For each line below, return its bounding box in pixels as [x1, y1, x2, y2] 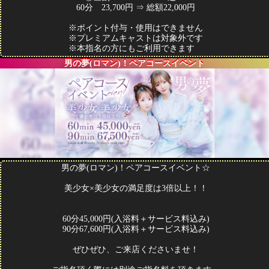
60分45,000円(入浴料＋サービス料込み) [62, 214, 210, 224]
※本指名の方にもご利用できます [68, 43, 203, 53]
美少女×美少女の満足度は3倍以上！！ [64, 184, 208, 193]
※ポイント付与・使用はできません [68, 23, 203, 32]
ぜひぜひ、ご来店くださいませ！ [73, 245, 199, 255]
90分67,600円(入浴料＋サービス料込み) [62, 225, 210, 234]
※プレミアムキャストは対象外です [68, 33, 203, 43]
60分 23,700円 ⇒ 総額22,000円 [76, 2, 195, 12]
